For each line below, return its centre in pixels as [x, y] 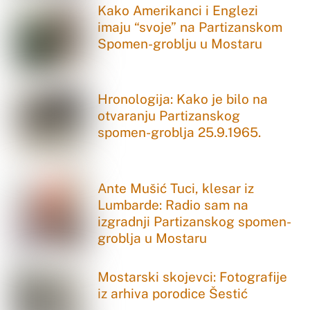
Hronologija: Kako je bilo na [183, 99]
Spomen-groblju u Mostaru [180, 43]
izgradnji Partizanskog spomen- [195, 221]
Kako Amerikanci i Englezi [178, 10]
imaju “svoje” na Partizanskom [190, 27]
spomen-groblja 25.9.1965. [180, 133]
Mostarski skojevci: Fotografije [193, 277]
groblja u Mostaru [153, 238]
